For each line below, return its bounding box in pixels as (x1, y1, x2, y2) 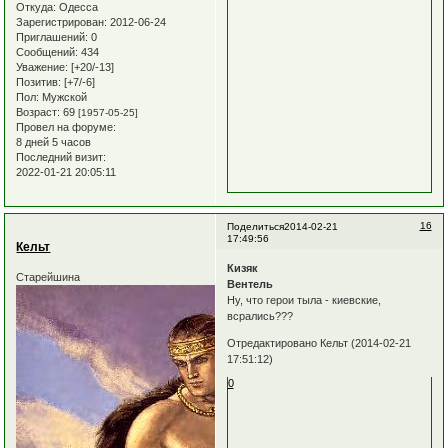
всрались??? (226, 310, 293, 322)
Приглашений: (16, 30, 89, 43)
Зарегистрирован (16, 15, 105, 28)
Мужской (39, 90, 88, 103)
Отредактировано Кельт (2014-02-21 (226, 337, 411, 349)
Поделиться (226, 220, 284, 232)
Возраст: (16, 105, 61, 118)
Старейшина (16, 270, 81, 283)
